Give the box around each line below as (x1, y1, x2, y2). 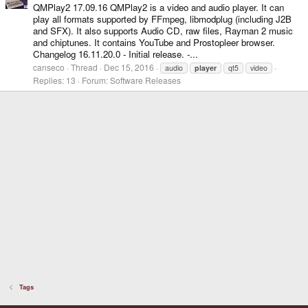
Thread (71, 61, 98, 74)
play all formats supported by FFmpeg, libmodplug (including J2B (33, 12, 291, 26)
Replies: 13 (33, 74, 76, 87)
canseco (33, 61, 65, 74)
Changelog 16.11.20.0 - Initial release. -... (33, 47, 198, 61)
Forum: (82, 74, 110, 87)
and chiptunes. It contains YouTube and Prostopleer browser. (33, 36, 275, 49)
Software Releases (110, 74, 181, 87)
